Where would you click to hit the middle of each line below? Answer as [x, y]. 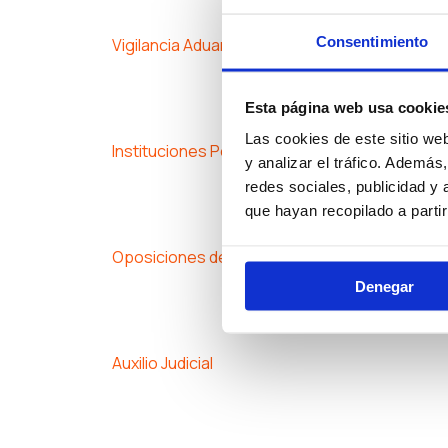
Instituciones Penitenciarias [213, 150]
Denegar [384, 286]
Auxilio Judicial [162, 362]
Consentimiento [372, 41]
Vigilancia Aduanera [183, 44]
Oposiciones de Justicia [199, 256]
